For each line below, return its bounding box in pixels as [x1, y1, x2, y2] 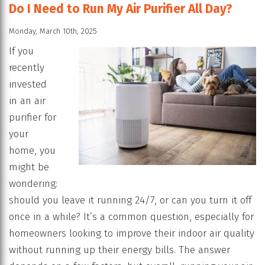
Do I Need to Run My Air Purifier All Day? [9, 1, 232, 17]
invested [9, 78, 47, 91]
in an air [9, 95, 46, 108]
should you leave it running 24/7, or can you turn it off [9, 194, 251, 207]
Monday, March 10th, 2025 [9, 27, 97, 36]
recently [9, 62, 44, 75]
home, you [9, 144, 56, 157]
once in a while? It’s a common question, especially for [9, 211, 254, 224]
